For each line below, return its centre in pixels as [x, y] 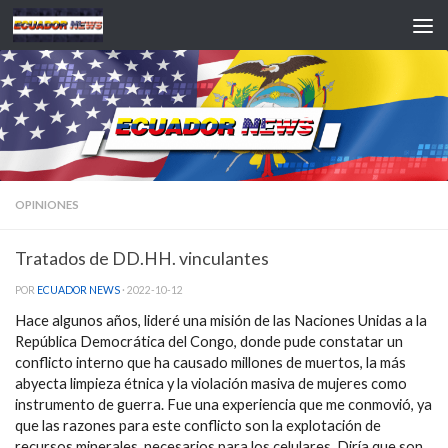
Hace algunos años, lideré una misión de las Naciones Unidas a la [221, 321]
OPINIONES [47, 204]
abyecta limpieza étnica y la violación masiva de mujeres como [211, 384]
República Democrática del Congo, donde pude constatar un [209, 342]
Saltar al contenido [86, 27]
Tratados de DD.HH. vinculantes [142, 257]
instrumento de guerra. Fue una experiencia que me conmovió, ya [223, 405]
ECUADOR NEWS [78, 289]
